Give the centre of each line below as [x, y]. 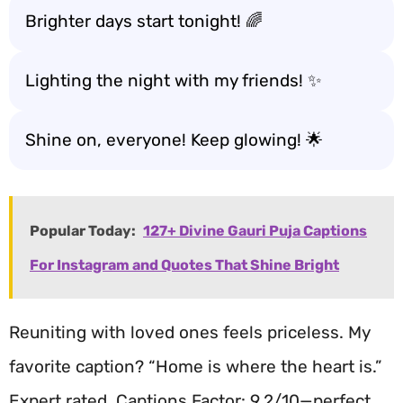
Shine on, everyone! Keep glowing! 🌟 [174, 140]
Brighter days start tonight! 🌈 [144, 21]
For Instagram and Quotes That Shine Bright [184, 264]
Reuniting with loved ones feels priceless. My [189, 332]
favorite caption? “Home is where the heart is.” [195, 366]
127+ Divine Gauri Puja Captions [255, 230]
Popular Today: [83, 230]
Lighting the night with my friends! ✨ [174, 81]
